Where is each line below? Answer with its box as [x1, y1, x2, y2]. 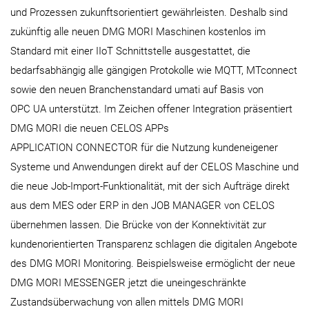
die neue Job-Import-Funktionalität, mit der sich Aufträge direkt [10, 180, 290, 193]
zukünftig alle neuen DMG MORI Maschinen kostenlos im [10, 26, 266, 39]
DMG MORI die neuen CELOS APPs [10, 122, 169, 135]
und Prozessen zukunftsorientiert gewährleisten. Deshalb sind [10, 6, 288, 19]
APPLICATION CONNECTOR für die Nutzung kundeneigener [10, 141, 278, 154]
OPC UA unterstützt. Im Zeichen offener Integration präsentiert [10, 103, 292, 116]
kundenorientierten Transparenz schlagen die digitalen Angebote [10, 238, 297, 251]
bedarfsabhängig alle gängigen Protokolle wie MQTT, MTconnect [10, 64, 297, 77]
